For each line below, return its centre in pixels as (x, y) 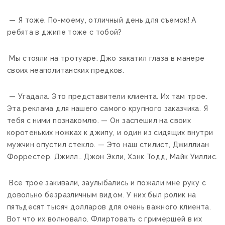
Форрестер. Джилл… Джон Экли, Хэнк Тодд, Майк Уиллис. (113, 156)
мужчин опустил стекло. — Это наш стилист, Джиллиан (108, 144)
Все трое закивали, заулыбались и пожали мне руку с (106, 183)
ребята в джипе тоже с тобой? (65, 32)
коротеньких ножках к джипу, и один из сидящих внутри (110, 132)
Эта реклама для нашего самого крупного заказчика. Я (107, 108)
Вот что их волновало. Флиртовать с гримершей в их (105, 219)
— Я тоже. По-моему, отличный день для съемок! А (102, 20)
